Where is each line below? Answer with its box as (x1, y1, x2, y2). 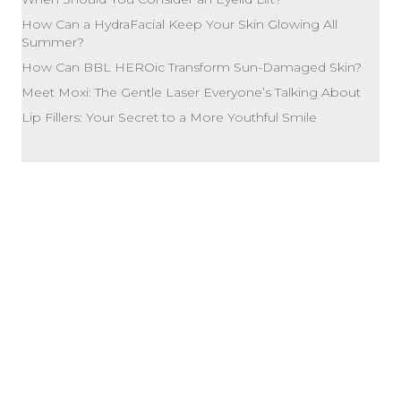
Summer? (21, 34, 84, 51)
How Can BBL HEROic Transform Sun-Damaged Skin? (21, 59, 362, 76)
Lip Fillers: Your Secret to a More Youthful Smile (21, 109, 317, 126)
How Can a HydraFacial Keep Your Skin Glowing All (21, 16, 337, 33)
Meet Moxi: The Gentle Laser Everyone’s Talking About (21, 84, 361, 101)
